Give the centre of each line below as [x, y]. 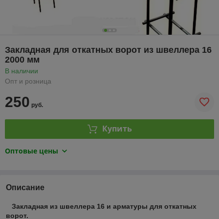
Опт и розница [28, 81]
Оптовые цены [32, 151]
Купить [117, 129]
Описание [25, 187]
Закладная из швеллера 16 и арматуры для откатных [101, 206]
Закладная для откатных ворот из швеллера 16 [108, 50]
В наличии [22, 71]
